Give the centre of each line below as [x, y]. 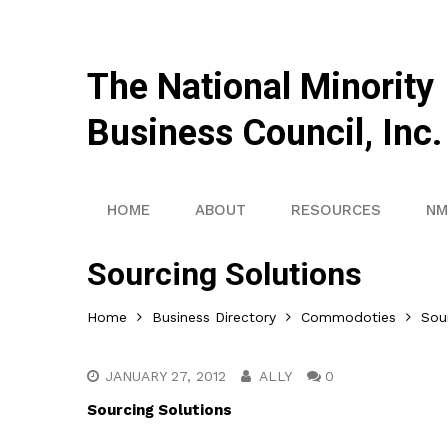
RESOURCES [336, 210]
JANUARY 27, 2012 [165, 376]
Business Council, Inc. [264, 133]
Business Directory [214, 317]
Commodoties [348, 317]
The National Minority [260, 87]
